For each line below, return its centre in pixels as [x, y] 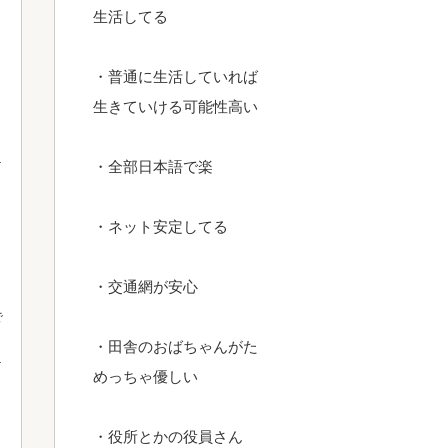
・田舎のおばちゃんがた [175, 346]
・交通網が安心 [145, 286]
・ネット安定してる [160, 226]
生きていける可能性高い [175, 106]
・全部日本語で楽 [153, 166]
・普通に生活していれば [175, 76]
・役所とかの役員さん [168, 436]
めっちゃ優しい [145, 376]
